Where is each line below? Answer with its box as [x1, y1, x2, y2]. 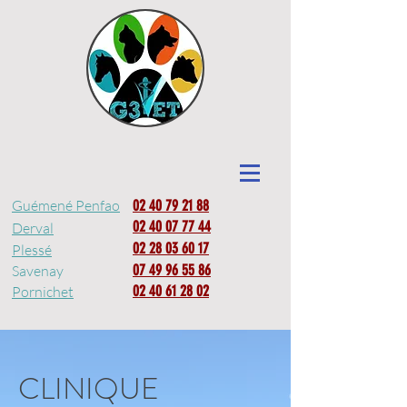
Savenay [12, 262, 64, 280]
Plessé [12, 241, 52, 259]
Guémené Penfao [12, 196, 120, 214]
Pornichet [12, 283, 74, 301]
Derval [12, 219, 54, 237]
